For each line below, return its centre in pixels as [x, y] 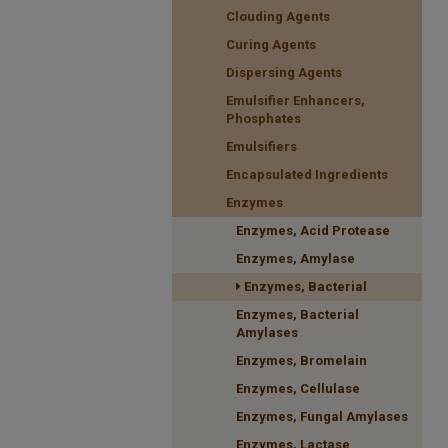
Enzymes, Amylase [295, 258]
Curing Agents [271, 44]
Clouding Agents [278, 16]
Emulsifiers [261, 146]
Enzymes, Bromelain [301, 360]
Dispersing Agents [284, 72]
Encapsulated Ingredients [307, 174]
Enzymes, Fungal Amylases [322, 416]
